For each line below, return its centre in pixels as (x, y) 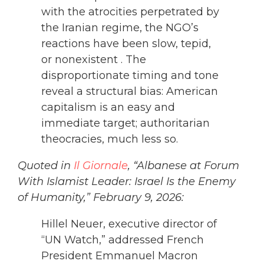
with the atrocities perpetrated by (130, 12)
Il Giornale (101, 166)
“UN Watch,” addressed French (123, 240)
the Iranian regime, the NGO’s (120, 28)
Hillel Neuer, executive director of (129, 224)
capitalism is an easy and (108, 108)
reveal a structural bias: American (130, 92)
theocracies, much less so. (110, 139)
